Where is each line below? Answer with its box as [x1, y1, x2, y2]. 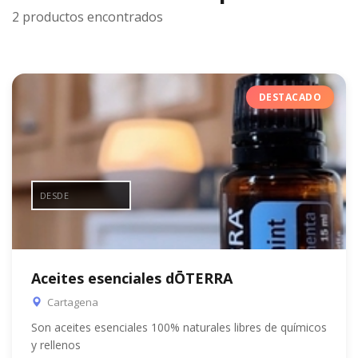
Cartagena [45, 295, 98, 310]
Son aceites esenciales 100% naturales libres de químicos [31, 320, 327, 336]
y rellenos [31, 337, 81, 353]
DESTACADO [258, 90, 321, 105]
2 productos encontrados [12, 8, 163, 26]
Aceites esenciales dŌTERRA [31, 268, 233, 288]
